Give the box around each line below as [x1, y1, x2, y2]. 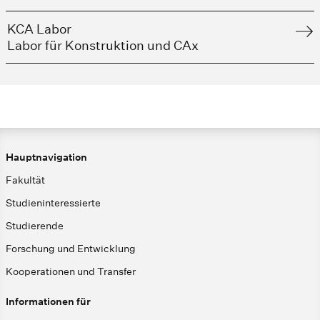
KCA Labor [7, 21, 71, 37]
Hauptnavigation [6, 151, 87, 164]
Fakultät [6, 174, 45, 187]
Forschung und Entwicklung [6, 242, 136, 256]
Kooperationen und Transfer [6, 265, 136, 279]
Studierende [6, 219, 64, 233]
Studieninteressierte [6, 196, 101, 210]
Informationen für [6, 295, 91, 309]
